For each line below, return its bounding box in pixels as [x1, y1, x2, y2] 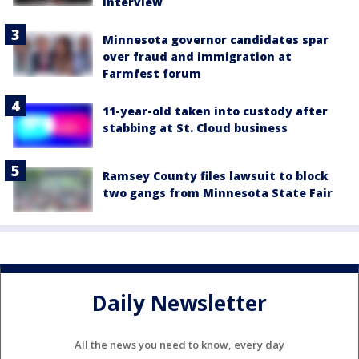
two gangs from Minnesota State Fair [103, 184, 333, 200]
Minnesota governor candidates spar [103, 32, 329, 48]
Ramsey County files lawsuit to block [103, 167, 328, 184]
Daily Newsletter [92, 288, 267, 318]
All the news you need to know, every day [75, 337, 284, 352]
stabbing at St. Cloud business [103, 120, 288, 136]
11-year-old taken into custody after [103, 103, 328, 119]
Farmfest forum [103, 66, 201, 82]
